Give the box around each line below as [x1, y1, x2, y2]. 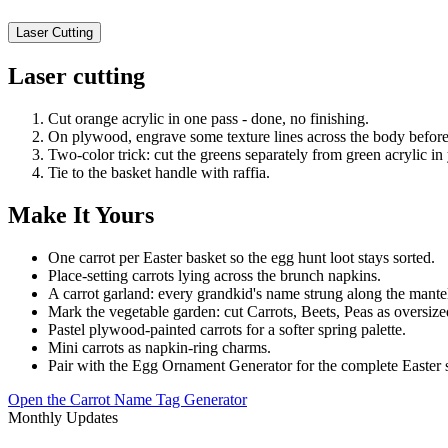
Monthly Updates [8, 408, 118, 426]
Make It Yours [8, 201, 154, 228]
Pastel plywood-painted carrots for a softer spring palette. [48, 320, 406, 338]
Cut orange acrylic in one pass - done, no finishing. [48, 109, 369, 127]
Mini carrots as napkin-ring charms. [48, 338, 271, 356]
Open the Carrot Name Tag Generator [8, 390, 247, 408]
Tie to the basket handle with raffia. [48, 163, 270, 181]
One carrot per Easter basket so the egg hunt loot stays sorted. [48, 248, 435, 266]
